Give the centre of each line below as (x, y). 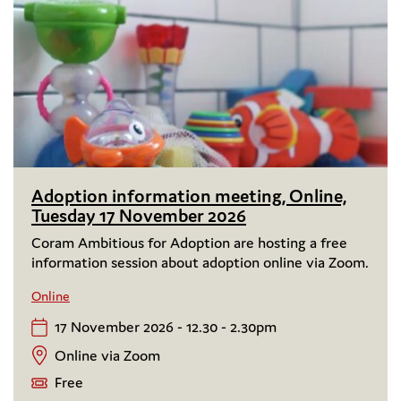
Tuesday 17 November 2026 (139, 216)
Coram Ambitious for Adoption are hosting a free (189, 243)
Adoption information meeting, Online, (189, 196)
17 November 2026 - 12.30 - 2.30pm (166, 327)
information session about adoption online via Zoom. (200, 263)
